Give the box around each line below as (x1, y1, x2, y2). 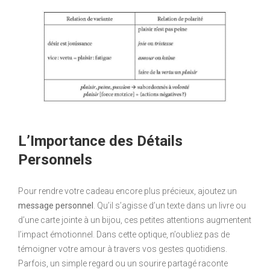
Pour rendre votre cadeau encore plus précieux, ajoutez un (18, 186, 237, 196)
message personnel (18, 201, 93, 211)
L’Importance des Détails (18, 133, 183, 150)
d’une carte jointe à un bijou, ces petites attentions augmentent (18, 215, 251, 225)
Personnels (18, 151, 92, 169)
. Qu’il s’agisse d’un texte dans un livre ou (93, 201, 246, 211)
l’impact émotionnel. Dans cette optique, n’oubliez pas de (18, 230, 230, 240)
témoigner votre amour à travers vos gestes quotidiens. (18, 244, 227, 254)
